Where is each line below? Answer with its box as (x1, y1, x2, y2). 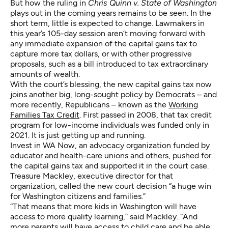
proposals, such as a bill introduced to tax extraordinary (10, 59, 208, 69)
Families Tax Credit (10, 109, 79, 120)
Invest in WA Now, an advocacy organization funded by (10, 140, 210, 150)
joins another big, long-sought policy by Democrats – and (10, 89, 217, 99)
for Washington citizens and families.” (10, 191, 146, 201)
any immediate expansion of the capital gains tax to (10, 38, 197, 48)
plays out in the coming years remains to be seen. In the (10, 8, 211, 18)
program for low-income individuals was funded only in (10, 120, 209, 130)
